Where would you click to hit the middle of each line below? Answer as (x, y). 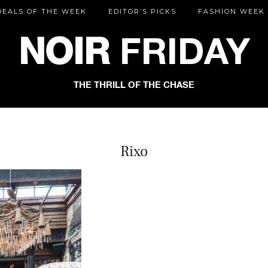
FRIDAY (179, 54)
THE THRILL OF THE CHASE (134, 85)
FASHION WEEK (232, 11)
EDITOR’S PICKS (142, 11)
